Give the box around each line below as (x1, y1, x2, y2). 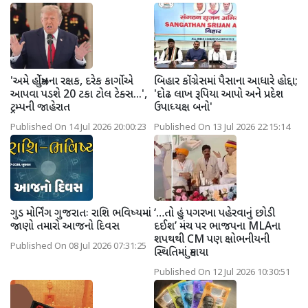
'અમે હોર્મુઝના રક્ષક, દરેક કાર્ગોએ (10, 74, 133, 89)
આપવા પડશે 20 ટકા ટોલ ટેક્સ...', (10, 87, 147, 102)
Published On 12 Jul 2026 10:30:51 (154, 267, 290, 278)
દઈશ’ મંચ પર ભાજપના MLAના (154, 219, 280, 234)
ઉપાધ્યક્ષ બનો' (154, 100, 212, 115)
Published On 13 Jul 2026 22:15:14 (154, 122, 290, 133)
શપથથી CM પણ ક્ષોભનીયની (154, 232, 269, 247)
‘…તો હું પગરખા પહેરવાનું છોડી (154, 206, 275, 221)
